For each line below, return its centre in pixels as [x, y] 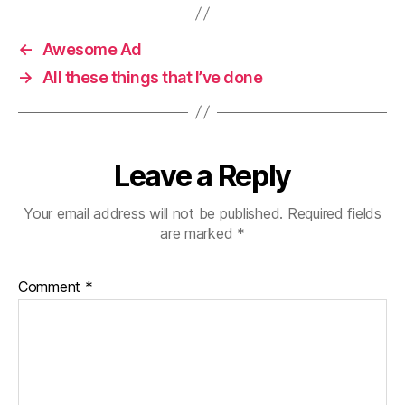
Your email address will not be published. [154, 213]
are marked [199, 233]
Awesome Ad [92, 49]
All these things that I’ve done [152, 77]
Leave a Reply [202, 175]
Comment [52, 286]
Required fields [334, 213]
